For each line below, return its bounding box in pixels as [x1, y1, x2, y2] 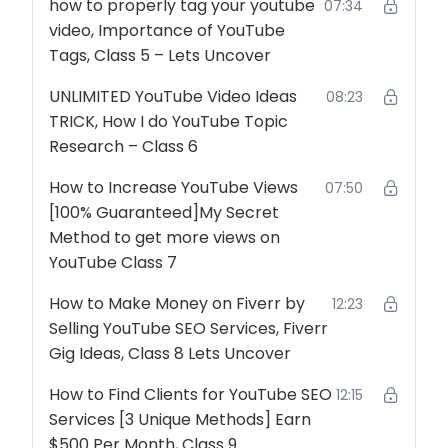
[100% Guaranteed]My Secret [49, 201, 279, 224]
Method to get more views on [49, 226, 280, 249]
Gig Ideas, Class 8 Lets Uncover [49, 342, 291, 365]
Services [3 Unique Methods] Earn [49, 408, 311, 431]
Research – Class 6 [49, 135, 198, 158]
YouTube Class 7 [49, 251, 177, 274]
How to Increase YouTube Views [49, 176, 298, 199]
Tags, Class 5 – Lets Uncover [49, 44, 271, 67]
